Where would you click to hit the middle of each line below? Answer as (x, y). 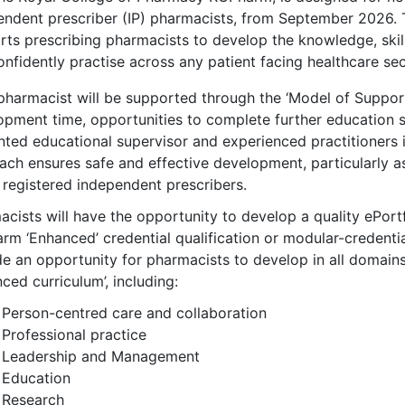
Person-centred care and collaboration (134, 312)
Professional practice (74, 334)
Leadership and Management (101, 356)
